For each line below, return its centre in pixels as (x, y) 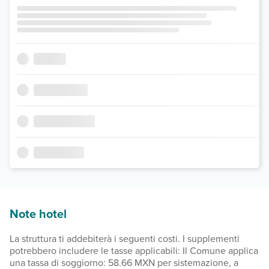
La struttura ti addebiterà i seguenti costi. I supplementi (125, 238)
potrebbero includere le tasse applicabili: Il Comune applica (134, 250)
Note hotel (38, 213)
